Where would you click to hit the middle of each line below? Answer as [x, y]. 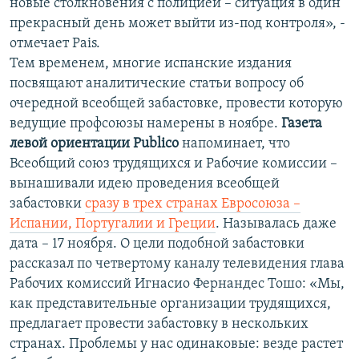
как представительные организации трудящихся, [170, 305]
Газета [302, 124]
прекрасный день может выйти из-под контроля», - [177, 24]
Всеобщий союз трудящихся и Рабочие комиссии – [173, 164]
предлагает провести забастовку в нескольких [159, 325]
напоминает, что [234, 144]
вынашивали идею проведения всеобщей [145, 184]
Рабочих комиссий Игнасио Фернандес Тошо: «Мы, [177, 284]
